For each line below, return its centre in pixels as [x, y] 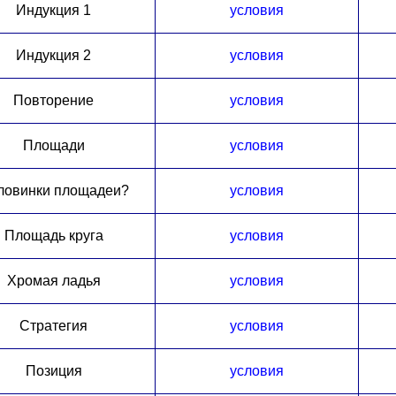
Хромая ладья [53, 280]
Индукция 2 [53, 55]
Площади [53, 145]
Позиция [53, 370]
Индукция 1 [53, 10]
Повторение [53, 100]
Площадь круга [53, 235]
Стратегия [53, 325]
